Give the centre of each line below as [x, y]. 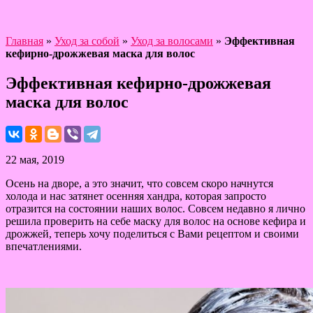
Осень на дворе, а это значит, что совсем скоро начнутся [139, 183]
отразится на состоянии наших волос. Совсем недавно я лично [155, 208]
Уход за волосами [172, 41]
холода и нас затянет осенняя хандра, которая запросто [136, 196]
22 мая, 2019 [35, 159]
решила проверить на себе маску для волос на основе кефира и [156, 221]
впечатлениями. [44, 246]
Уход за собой [87, 41]
